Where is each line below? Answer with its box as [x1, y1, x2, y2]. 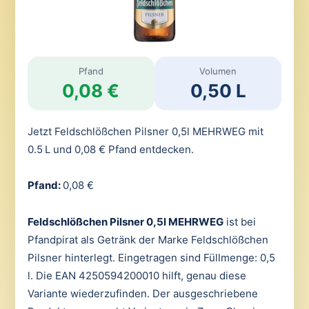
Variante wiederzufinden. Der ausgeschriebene [27, 286, 258, 300]
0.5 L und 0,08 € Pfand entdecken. [27, 143, 194, 156]
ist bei [223, 215, 256, 228]
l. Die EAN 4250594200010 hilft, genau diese [27, 268, 246, 282]
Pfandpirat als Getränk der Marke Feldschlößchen [27, 232, 268, 246]
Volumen [199, 66, 237, 77]
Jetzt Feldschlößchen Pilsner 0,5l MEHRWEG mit [27, 125, 263, 138]
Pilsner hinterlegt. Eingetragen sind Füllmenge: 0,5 [27, 250, 275, 264]
